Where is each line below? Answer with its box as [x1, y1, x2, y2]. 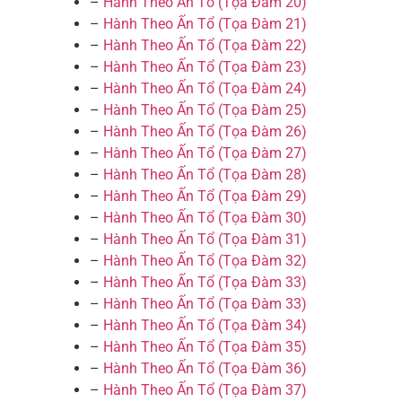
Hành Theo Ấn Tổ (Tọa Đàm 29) [103, 188, 307, 205]
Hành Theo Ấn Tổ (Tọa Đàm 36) [103, 360, 307, 378]
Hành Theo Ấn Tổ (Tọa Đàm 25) [103, 101, 307, 119]
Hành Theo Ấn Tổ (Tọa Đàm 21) [103, 15, 307, 33]
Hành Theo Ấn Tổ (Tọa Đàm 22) [103, 37, 307, 55]
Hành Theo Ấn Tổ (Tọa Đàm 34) [103, 317, 307, 335]
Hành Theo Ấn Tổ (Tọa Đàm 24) [103, 80, 307, 98]
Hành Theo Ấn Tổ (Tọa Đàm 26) [103, 123, 307, 141]
